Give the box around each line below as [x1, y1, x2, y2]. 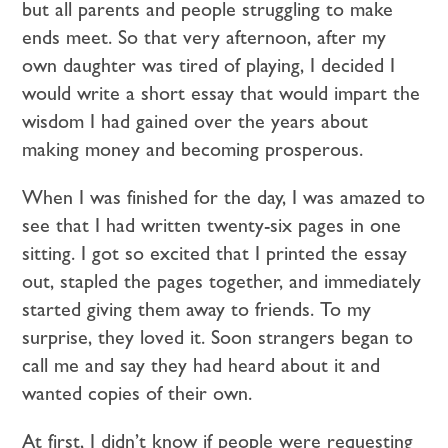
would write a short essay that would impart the [22, 80, 421, 105]
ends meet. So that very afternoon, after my [22, 24, 387, 49]
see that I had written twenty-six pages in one [22, 212, 402, 237]
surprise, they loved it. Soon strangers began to [22, 324, 414, 349]
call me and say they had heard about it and [22, 352, 381, 377]
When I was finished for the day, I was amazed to [22, 184, 426, 209]
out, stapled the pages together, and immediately [22, 268, 422, 293]
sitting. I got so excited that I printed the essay [22, 240, 408, 265]
